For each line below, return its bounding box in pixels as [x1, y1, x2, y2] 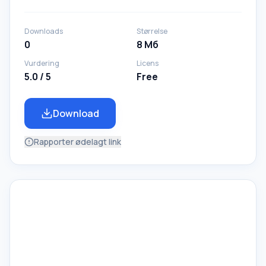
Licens [137, 58, 159, 68]
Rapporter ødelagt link [34, 136, 121, 147]
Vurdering [24, 58, 59, 68]
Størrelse [137, 26, 167, 36]
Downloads [24, 26, 63, 36]
